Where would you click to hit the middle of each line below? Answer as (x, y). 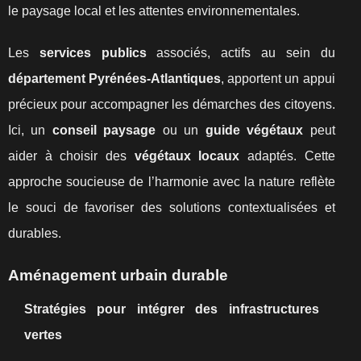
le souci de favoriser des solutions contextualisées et (172, 207)
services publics (93, 53)
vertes (43, 335)
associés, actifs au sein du (241, 53)
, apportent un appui (278, 79)
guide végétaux (254, 130)
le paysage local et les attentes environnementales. (154, 11)
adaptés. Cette (287, 156)
